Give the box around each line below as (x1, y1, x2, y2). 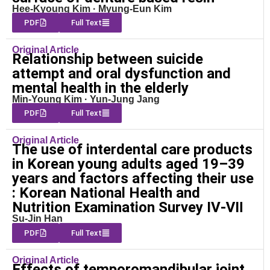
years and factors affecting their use (12, 170, 254, 187)
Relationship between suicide (12, 50, 203, 67)
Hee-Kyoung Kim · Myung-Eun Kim (12, 3, 172, 14)
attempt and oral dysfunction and (12, 64, 231, 82)
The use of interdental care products (12, 141, 253, 159)
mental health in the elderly (12, 79, 189, 96)
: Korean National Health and (12, 184, 200, 202)
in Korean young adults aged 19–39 (12, 155, 245, 173)
